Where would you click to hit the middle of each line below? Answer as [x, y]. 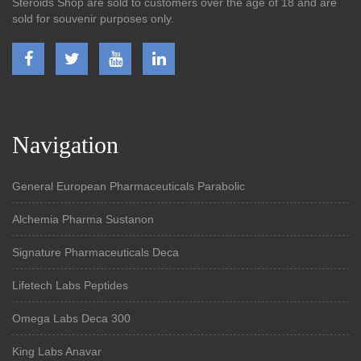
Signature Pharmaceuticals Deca [95, 252]
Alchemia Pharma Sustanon [83, 219]
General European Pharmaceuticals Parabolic [129, 186]
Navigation [65, 144]
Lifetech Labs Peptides [70, 285]
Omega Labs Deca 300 [71, 318]
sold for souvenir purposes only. [93, 18]
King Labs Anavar [57, 351]
